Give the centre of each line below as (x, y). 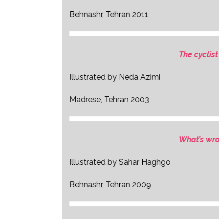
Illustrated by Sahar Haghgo (120, 162)
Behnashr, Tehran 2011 (109, 14)
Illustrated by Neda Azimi (115, 77)
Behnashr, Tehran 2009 (110, 185)
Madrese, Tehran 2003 (109, 99)
